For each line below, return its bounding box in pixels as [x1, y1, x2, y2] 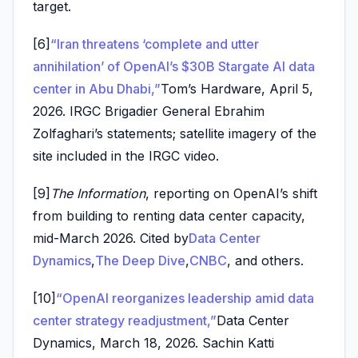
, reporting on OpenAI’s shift [145, 185, 317, 201]
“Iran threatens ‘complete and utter [50, 35, 259, 52]
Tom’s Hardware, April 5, [161, 80, 313, 97]
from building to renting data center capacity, [33, 207, 305, 224]
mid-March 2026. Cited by [33, 229, 189, 246]
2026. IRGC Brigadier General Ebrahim [33, 102, 265, 119]
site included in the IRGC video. [33, 147, 219, 164]
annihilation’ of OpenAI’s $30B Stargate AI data [33, 58, 315, 74]
